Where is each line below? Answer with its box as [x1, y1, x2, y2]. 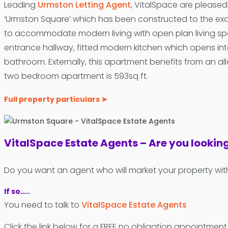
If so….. [4, 186, 30, 197]
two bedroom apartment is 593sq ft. [4, 70, 148, 82]
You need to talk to [4, 199, 81, 211]
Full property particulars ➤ [4, 94, 107, 104]
